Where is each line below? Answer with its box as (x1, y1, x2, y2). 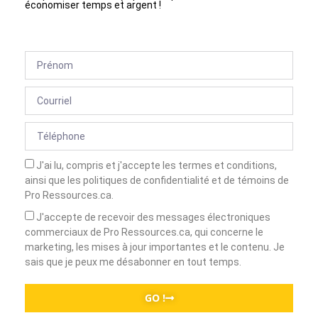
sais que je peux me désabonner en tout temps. (25, 256, 241, 268)
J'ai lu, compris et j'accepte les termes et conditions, (36, 160, 277, 172)
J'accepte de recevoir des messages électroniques (36, 212, 270, 224)
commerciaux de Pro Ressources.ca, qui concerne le (25, 226, 263, 238)
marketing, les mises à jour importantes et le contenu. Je (25, 241, 285, 253)
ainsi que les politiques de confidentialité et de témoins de (25, 175, 289, 187)
